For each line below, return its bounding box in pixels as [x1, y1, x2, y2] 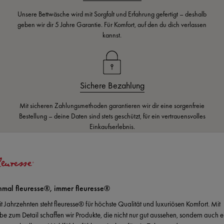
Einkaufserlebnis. [89, 122, 135, 131]
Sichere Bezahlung [79, 79, 144, 91]
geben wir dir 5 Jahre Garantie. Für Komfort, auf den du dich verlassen [17, 20, 206, 29]
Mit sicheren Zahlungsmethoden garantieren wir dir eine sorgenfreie [19, 101, 204, 110]
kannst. [102, 30, 121, 40]
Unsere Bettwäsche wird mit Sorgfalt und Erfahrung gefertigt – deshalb [17, 9, 206, 19]
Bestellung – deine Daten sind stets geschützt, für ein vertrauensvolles [18, 111, 205, 121]
